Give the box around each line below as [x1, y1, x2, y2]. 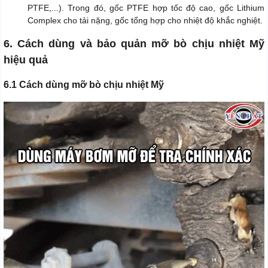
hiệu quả [4, 54, 48, 66]
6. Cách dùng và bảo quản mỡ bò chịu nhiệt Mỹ [4, 38, 264, 50]
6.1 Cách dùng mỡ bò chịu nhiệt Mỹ [4, 80, 164, 90]
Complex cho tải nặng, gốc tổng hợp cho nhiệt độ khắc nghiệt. [28, 16, 263, 26]
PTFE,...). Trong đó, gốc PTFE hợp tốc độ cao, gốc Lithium [28, 3, 264, 13]
